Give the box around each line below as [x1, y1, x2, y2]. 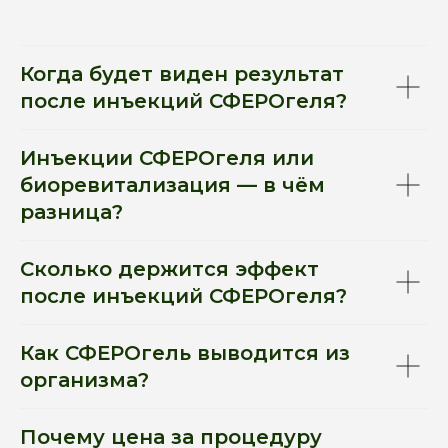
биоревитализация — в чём [20, 172, 325, 197]
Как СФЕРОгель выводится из [20, 340, 350, 365]
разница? [20, 199, 123, 224]
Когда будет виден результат [20, 61, 344, 86]
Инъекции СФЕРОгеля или [20, 145, 314, 170]
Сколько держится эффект [20, 256, 319, 281]
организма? [20, 367, 149, 392]
